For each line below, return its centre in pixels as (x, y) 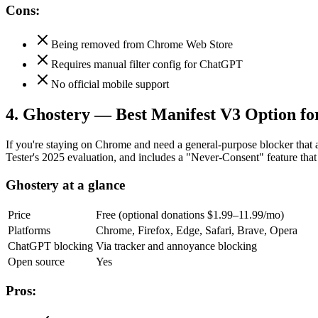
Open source (36, 261)
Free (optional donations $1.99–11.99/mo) (190, 214)
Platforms (29, 230)
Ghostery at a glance (65, 185)
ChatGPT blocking (50, 246)
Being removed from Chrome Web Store (142, 45)
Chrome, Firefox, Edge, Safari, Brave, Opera (197, 230)
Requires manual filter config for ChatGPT (147, 65)
